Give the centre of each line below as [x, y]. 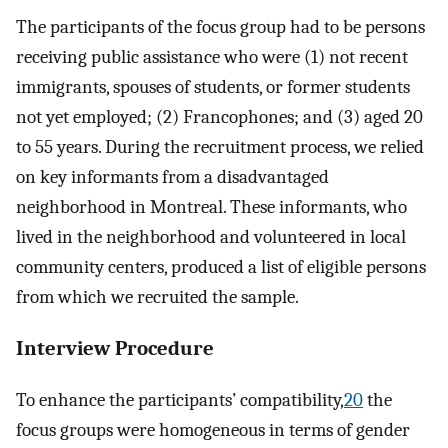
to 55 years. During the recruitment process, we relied [220, 147]
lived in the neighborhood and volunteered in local [211, 237]
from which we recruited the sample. [157, 297]
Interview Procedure [115, 348]
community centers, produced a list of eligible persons [221, 267]
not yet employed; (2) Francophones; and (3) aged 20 [219, 117]
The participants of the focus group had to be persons [220, 27]
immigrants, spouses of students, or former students [213, 87]
